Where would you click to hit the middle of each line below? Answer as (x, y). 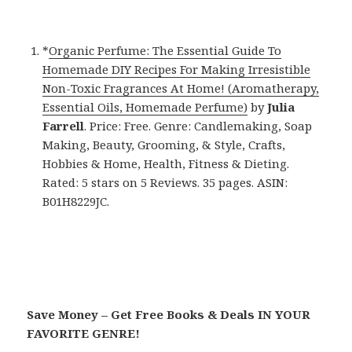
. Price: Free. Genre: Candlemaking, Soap (198, 126)
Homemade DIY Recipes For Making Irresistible (177, 70)
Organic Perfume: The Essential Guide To (165, 51)
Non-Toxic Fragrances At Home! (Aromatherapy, (181, 88)
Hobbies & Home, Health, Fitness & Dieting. (166, 164)
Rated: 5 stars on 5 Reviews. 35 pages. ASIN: (165, 183)
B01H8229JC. (76, 202)
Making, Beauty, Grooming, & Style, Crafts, (164, 145)
